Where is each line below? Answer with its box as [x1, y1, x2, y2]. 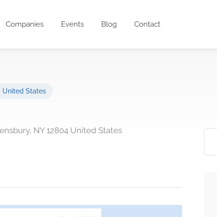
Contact [134, 20, 161, 29]
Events [61, 20, 84, 29]
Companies [6, 20, 44, 29]
